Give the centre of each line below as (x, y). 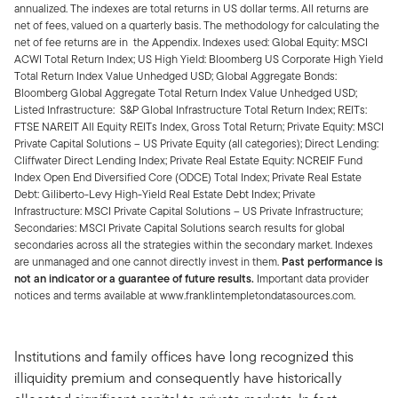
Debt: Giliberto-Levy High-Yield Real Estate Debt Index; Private (165, 194)
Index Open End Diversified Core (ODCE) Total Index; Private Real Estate (188, 177)
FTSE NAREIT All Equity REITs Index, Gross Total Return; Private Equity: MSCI (199, 126)
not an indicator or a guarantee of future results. (134, 278)
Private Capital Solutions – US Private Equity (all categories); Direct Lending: (196, 143)
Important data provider (311, 278)
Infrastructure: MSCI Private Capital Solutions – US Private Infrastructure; (188, 211)
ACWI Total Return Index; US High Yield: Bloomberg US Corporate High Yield (199, 59)
